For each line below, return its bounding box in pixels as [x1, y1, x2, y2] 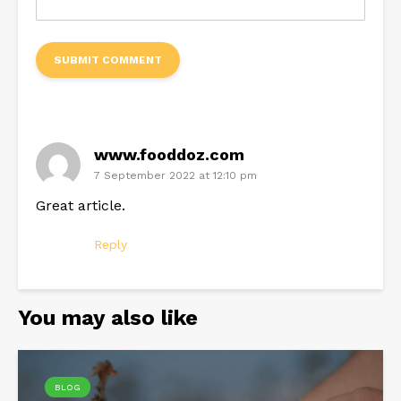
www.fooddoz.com [94, 145, 244, 165]
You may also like [18, 305, 198, 331]
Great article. [36, 197, 125, 215]
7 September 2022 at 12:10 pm [94, 169, 257, 183]
